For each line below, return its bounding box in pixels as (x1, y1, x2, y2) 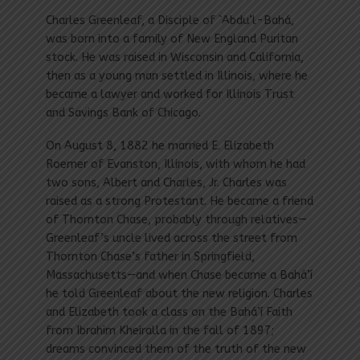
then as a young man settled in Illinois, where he (45, 69, 308, 84)
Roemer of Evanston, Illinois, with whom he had (45, 157, 305, 172)
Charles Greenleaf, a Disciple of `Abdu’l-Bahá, (45, 14, 294, 28)
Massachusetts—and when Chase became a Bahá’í (45, 268, 313, 283)
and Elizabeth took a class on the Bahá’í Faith (45, 305, 292, 320)
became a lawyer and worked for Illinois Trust (45, 88, 294, 102)
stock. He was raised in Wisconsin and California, (45, 51, 304, 65)
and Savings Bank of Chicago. (45, 106, 201, 121)
